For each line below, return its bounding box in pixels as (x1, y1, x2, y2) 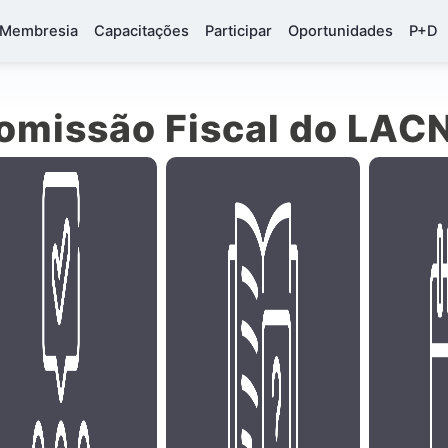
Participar (205, 22, 272, 40)
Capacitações (94, 22, 189, 40)
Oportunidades (288, 22, 393, 40)
